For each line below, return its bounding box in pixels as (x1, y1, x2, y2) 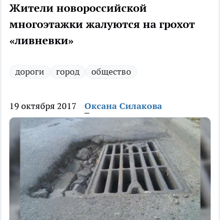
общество (91, 66, 131, 78)
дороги (15, 66, 44, 78)
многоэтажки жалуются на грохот (9, 17, 195, 31)
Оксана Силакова (84, 100, 162, 112)
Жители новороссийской (9, 1, 147, 15)
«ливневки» (9, 33, 74, 48)
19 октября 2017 (9, 100, 77, 112)
